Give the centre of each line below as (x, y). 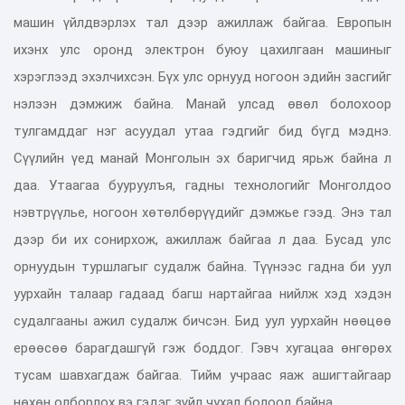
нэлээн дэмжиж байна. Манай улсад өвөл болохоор (202, 104)
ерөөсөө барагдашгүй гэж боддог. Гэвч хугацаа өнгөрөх (202, 348)
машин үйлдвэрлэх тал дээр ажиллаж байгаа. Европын (202, 22)
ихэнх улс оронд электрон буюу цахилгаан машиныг (202, 49)
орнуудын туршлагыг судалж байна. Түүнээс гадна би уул (202, 266)
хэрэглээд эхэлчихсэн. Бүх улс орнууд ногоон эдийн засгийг (202, 76)
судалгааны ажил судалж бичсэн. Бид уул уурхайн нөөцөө (202, 320)
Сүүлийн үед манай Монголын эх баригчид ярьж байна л (202, 158)
